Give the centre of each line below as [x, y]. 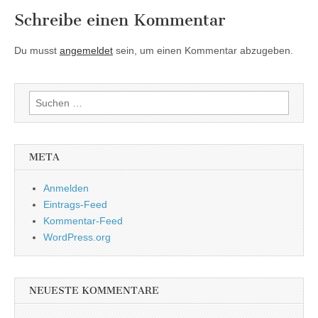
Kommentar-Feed [83, 221]
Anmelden [66, 188]
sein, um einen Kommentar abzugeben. [203, 51]
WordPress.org [77, 237]
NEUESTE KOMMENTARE [94, 291]
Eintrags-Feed [75, 205]
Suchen [45, 98]
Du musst [37, 51]
